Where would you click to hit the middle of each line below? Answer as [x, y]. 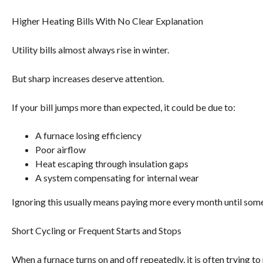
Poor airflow [60, 150]
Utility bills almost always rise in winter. [90, 50]
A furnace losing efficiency [88, 136]
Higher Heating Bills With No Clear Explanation [107, 21]
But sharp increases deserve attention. [88, 79]
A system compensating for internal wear [117, 178]
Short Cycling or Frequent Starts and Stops [97, 231]
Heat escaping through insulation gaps [112, 164]
